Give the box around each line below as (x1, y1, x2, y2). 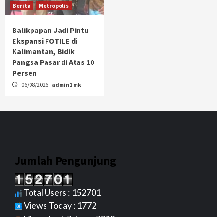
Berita (13, 1, 31, 9)
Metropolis (39, 1, 69, 9)
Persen (12, 67, 37, 77)
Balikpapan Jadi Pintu (12, 25, 89, 35)
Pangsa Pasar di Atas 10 (12, 57, 94, 67)
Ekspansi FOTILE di (12, 35, 77, 46)
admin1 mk (52, 80, 81, 88)
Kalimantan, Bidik (12, 46, 75, 56)
